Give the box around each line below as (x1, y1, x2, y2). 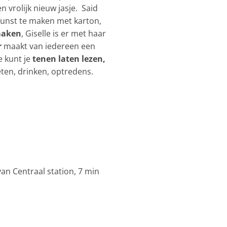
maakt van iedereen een (2, 40, 95, 52)
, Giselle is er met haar (21, 27, 106, 39)
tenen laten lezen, (32, 53, 105, 64)
